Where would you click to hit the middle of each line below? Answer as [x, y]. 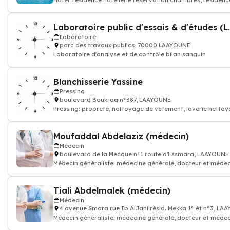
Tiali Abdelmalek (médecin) [112, 190]
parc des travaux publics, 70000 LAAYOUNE [125, 45]
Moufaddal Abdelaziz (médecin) [121, 136]
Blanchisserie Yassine [98, 82]
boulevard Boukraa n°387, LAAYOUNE [115, 100]
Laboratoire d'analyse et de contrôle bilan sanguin [130, 54]
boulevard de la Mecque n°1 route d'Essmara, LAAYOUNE [144, 154]
